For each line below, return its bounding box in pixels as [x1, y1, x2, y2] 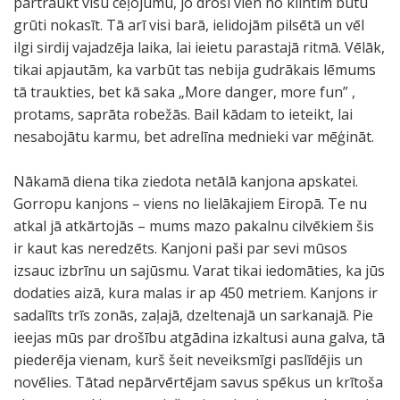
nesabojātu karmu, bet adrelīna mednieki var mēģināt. [13, 127, 374, 146]
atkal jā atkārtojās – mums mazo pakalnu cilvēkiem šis [13, 216, 374, 236]
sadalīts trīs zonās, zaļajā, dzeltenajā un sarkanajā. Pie [13, 305, 373, 325]
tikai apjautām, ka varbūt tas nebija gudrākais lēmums [13, 60, 376, 79]
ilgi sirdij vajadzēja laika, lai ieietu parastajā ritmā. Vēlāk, [13, 37, 385, 57]
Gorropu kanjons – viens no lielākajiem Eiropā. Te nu [13, 194, 367, 213]
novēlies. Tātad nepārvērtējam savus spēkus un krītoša [13, 372, 383, 392]
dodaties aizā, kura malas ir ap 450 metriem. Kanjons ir [13, 283, 378, 303]
